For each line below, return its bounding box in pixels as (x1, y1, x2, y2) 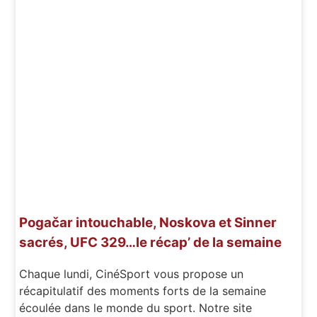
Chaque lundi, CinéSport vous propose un (19, 267, 244, 282)
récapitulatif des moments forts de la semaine (19, 284, 267, 299)
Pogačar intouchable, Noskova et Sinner (19, 214, 277, 231)
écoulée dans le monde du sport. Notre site (19, 301, 253, 316)
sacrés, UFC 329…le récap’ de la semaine (19, 234, 282, 250)
